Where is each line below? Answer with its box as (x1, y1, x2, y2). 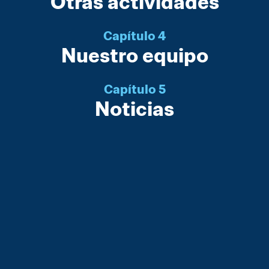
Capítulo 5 (103, 82, 166, 97)
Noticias (95, 96, 174, 121)
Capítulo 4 (103, 28, 166, 44)
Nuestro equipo (61, 43, 208, 68)
